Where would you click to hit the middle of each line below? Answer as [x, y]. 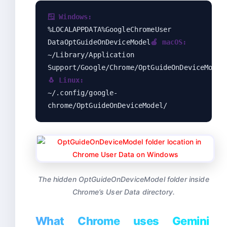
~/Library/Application [91, 55]
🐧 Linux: [66, 80]
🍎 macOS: [169, 42]
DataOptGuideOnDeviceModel [99, 42]
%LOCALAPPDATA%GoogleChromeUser [110, 30]
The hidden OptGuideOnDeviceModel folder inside [124, 179]
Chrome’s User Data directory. [123, 192]
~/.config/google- [83, 93]
